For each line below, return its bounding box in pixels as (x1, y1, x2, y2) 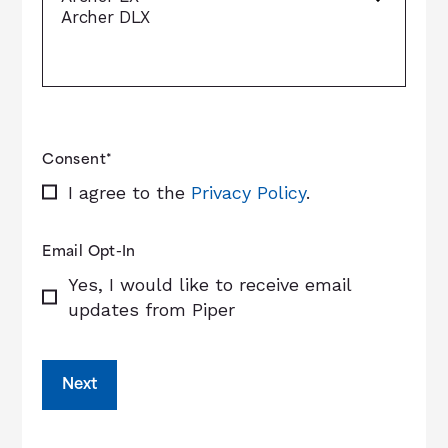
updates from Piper (67, 298, 235, 320)
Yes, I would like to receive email (67, 273, 351, 295)
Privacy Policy (190, 181, 306, 203)
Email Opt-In (42, 244, 136, 260)
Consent (42, 152, 106, 168)
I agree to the (67, 181, 191, 203)
